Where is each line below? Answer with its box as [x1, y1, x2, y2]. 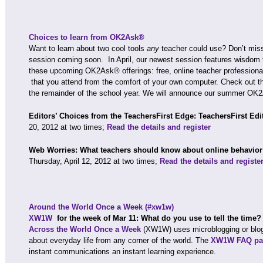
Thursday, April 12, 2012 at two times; [29, 157, 160, 166]
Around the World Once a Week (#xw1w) [29, 203, 174, 211]
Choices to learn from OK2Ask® [29, 33, 144, 42]
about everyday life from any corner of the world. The [29, 236, 211, 245]
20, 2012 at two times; [29, 123, 107, 131]
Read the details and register [107, 123, 211, 131]
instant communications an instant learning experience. [29, 247, 216, 256]
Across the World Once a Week [29, 225, 141, 234]
